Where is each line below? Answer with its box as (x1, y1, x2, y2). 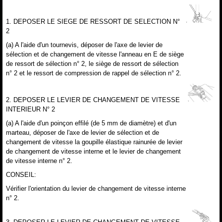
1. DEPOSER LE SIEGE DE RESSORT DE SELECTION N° (6, 17, 180, 25)
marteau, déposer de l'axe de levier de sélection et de (6, 128, 159, 136)
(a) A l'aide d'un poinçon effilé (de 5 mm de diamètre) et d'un (6, 119, 176, 127)
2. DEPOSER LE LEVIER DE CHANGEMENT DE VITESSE (6, 96, 180, 104)
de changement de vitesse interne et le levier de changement (6, 147, 181, 155)
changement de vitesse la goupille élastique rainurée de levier (6, 138, 182, 146)
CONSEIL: (6, 170, 36, 178)
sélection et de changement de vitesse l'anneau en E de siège (6, 50, 184, 58)
